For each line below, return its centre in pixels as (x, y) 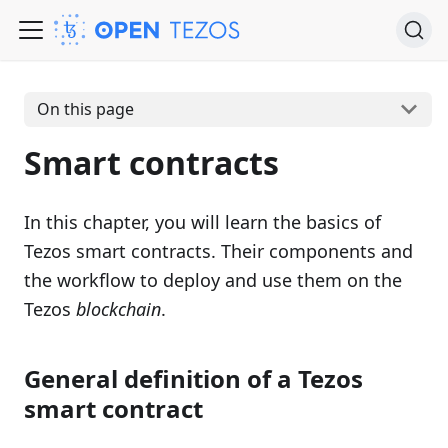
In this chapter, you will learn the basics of (202, 221)
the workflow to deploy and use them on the (213, 279)
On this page (85, 109)
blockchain (118, 308)
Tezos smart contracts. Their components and (218, 250)
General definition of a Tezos (193, 378)
